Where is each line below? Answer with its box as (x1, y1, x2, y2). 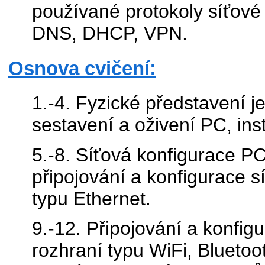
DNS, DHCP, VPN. (32, 22, 188, 44)
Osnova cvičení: (8, 57, 156, 79)
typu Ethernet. (32, 188, 151, 209)
